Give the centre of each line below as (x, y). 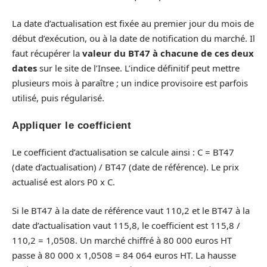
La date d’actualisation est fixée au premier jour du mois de (133, 24)
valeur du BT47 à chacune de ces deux (168, 53)
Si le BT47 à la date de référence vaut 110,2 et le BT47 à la (131, 210)
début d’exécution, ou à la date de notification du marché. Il (133, 38)
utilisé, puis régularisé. (58, 98)
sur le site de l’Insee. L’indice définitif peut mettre (138, 68)
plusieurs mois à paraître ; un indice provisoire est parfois (130, 83)
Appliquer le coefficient (72, 125)
